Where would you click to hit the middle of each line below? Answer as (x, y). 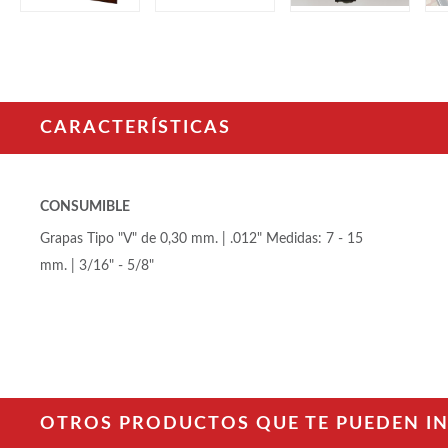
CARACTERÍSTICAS (135, 127)
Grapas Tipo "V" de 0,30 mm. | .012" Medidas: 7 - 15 (201, 238)
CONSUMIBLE (85, 206)
